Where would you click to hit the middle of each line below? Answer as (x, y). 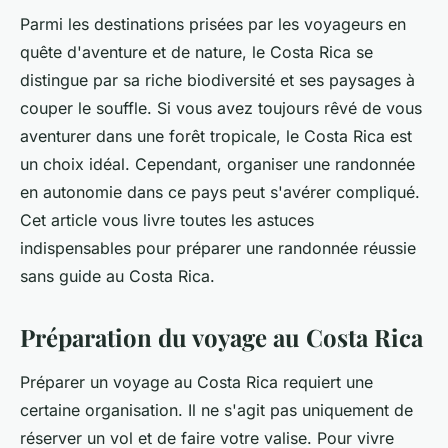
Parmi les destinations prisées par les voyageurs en (213, 24)
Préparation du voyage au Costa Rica (221, 337)
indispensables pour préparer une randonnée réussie (218, 248)
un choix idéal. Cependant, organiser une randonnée (217, 164)
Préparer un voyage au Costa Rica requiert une (196, 382)
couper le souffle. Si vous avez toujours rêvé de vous (221, 108)
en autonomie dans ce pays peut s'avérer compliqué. (220, 192)
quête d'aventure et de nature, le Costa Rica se (196, 52)
